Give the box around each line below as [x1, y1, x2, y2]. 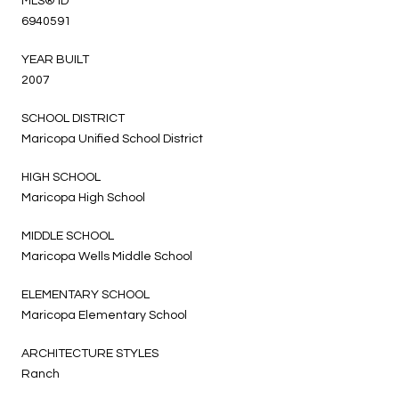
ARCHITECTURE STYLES [21, 346, 159, 360]
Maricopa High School [21, 191, 145, 204]
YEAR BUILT [21, 53, 89, 66]
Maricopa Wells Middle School [21, 249, 192, 263]
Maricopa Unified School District [21, 132, 203, 145]
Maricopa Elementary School [21, 308, 187, 322]
